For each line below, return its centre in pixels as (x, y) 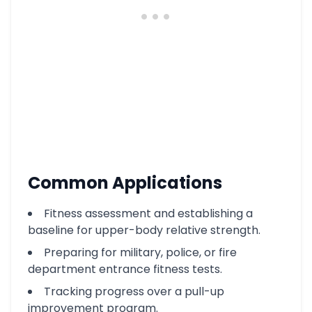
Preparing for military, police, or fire (140, 252)
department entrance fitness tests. (125, 269)
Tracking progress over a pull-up (134, 291)
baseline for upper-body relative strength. (144, 230)
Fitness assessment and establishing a (148, 213)
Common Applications (125, 183)
